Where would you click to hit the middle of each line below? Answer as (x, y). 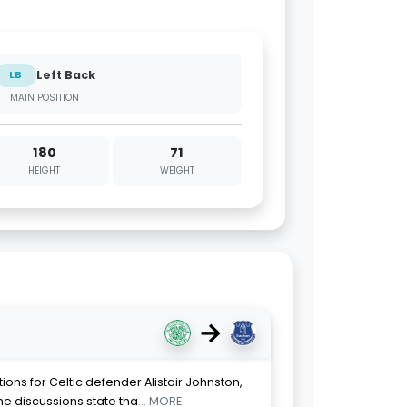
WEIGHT (177, 170)
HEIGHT (45, 170)
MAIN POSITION (45, 97)
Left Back (65, 74)
